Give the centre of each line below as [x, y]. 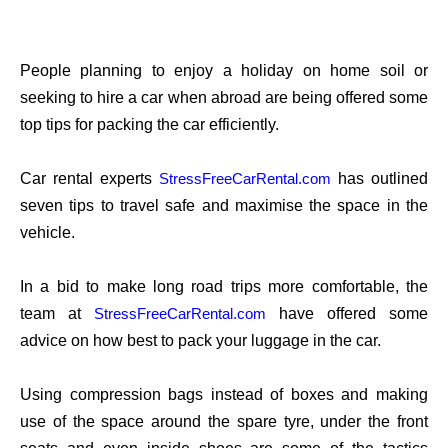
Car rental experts [86, 179]
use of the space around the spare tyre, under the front [224, 422]
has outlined [383, 179]
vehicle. [47, 233]
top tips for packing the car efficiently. [149, 125]
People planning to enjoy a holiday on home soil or [224, 71]
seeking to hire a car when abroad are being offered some [224, 98]
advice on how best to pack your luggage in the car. [200, 341]
